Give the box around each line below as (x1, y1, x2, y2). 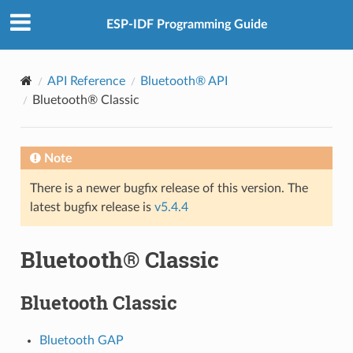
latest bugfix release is (29, 200, 154, 214)
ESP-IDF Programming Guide (106, 18, 268, 32)
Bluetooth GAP (39, 333, 124, 347)
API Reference (46, 74, 125, 87)
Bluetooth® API (139, 74, 228, 87)
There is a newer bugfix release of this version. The (29, 181, 308, 195)
